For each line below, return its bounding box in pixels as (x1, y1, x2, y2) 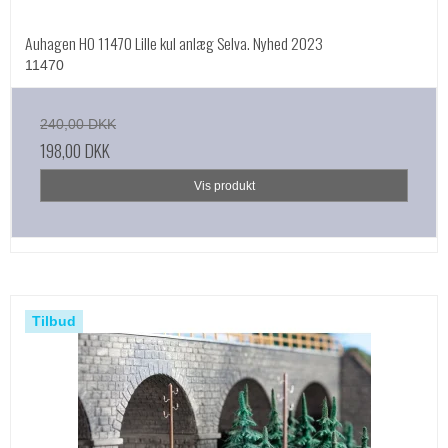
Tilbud (32, 312, 76, 329)
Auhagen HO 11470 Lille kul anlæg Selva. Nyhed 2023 (25, 30, 323, 55)
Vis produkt (193, 178, 255, 193)
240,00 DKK (40, 116, 116, 133)
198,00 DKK (40, 137, 110, 164)
